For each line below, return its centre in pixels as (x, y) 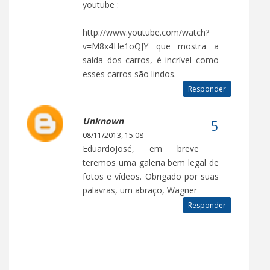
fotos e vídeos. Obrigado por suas (151, 176)
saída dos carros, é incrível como (151, 60)
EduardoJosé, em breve (141, 148)
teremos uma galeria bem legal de (151, 162)
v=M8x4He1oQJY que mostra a (151, 46)
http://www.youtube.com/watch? (146, 32)
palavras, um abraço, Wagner (140, 190)
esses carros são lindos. (129, 74)
